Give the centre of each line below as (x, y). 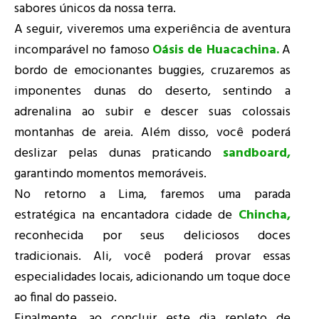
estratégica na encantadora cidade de (126, 216)
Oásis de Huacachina (214, 51)
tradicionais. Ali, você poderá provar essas (152, 257)
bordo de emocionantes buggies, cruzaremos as (152, 71)
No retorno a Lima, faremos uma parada (152, 195)
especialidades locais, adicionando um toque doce (152, 278)
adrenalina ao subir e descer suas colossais (152, 113)
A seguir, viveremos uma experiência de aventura (152, 30)
